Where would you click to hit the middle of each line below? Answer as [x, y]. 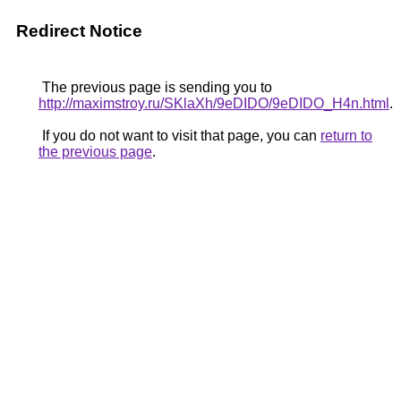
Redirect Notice [79, 31]
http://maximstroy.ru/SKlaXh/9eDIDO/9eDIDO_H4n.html [214, 103]
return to [346, 136]
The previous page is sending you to [155, 87]
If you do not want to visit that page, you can [179, 136]
